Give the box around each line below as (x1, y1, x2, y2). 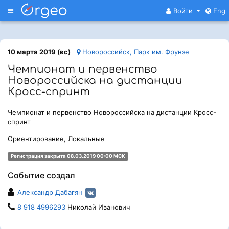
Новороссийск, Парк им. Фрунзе (80, 48, 189, 56)
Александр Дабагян (17, 188, 82, 196)
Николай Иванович (65, 203, 130, 211)
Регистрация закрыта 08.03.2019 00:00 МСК (10, 153, 125, 159)
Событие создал (8, 170, 75, 180)
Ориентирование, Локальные (8, 134, 105, 143)
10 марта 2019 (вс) (8, 48, 71, 56)
